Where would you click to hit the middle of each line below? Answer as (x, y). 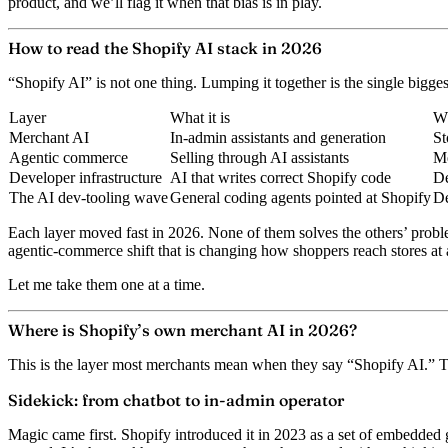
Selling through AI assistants (259, 157)
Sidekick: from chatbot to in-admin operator (176, 399)
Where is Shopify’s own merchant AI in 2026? (182, 329)
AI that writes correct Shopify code (280, 177)
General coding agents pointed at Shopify (300, 197)
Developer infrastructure (85, 177)
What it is (200, 117)
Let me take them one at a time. (106, 284)
